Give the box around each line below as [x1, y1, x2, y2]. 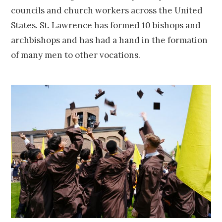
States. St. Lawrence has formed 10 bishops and [11, 20, 201, 31]
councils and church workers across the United [11, 5, 203, 16]
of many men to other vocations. [11, 50, 141, 61]
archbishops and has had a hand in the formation [11, 35, 208, 46]
